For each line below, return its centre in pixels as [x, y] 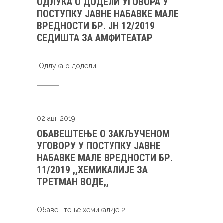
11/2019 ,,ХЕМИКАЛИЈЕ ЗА [92, 170]
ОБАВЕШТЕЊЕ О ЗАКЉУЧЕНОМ [103, 134]
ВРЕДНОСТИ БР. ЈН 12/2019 [96, 26]
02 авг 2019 [56, 118]
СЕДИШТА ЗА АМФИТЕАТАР [95, 38]
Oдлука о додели [66, 66]
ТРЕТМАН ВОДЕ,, [73, 182]
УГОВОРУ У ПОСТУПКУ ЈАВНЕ [99, 146]
